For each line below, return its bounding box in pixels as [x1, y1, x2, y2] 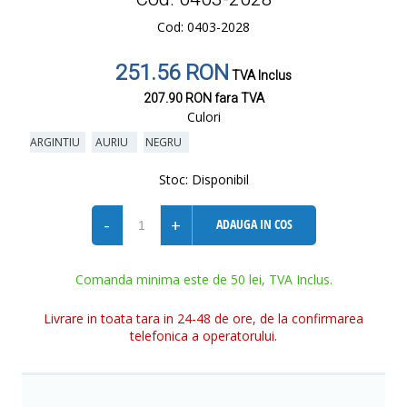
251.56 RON [115, 57, 229, 89]
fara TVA [211, 89, 264, 108]
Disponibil [187, 171, 249, 188]
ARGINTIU [29, 134, 85, 150]
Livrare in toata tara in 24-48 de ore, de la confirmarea [44, 310, 363, 327]
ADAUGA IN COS [215, 215, 293, 233]
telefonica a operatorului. [130, 327, 277, 344]
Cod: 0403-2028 [157, 18, 250, 35]
